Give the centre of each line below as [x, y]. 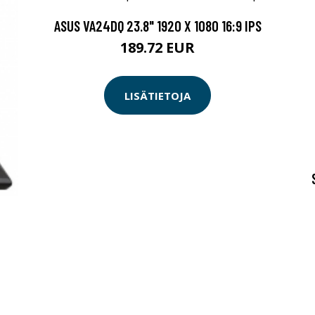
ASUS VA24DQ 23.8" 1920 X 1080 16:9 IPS [157, 26]
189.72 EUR [157, 48]
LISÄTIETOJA [157, 95]
